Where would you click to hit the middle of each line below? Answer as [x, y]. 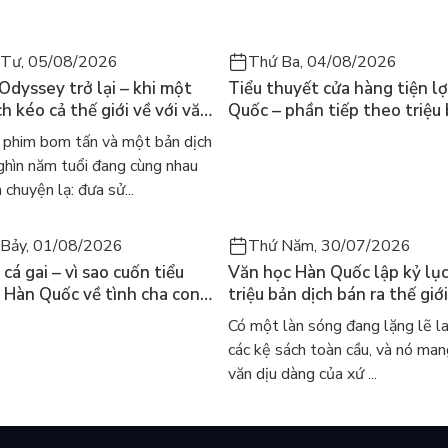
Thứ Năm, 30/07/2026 [329, 246]
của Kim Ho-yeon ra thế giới [335, 133]
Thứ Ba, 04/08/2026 [322, 62]
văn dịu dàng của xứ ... [302, 374]
